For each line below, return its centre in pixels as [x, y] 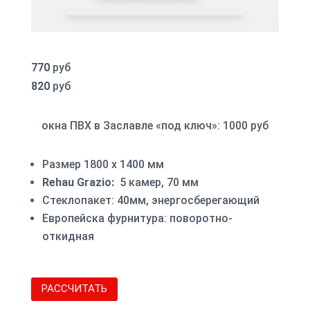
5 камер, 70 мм [157, 182]
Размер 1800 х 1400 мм [104, 164]
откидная [68, 236]
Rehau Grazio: [79, 182]
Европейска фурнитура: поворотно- [137, 218]
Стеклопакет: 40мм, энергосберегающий [151, 200]
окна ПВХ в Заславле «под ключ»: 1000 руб [155, 125]
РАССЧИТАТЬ [74, 289]
